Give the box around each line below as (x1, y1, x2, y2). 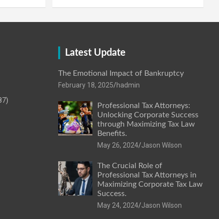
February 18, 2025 (58, 81, 113, 89)
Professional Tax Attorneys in (97, 171, 197, 179)
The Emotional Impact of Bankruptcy (58, 69, 184, 77)
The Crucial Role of (97, 161, 162, 170)
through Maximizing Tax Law (97, 120, 195, 128)
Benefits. (97, 129, 127, 137)
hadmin (116, 81, 140, 89)
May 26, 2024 (97, 141, 138, 149)
